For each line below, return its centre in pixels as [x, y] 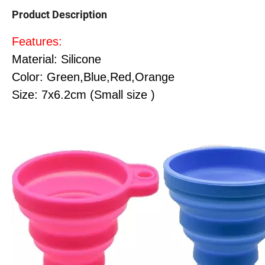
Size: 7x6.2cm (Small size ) [83, 95]
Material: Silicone [56, 59]
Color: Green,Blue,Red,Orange [93, 77]
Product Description [59, 15]
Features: [37, 42]
